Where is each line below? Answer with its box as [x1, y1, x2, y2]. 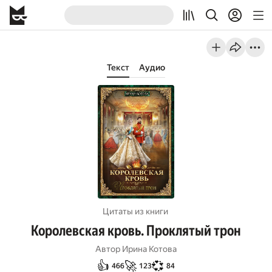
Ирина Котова [122, 244, 177, 254]
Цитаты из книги [102, 206, 168, 216]
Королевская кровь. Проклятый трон [31, 222, 241, 239]
